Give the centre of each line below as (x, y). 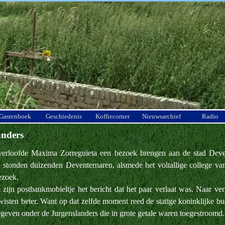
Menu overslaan (138, 114)
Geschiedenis (64, 116)
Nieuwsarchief (161, 116)
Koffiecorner (113, 116)
